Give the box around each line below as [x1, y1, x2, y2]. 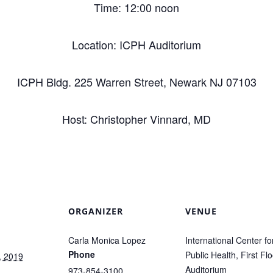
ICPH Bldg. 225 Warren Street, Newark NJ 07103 [16, 74, 257, 90]
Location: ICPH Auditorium [72, 37, 201, 52]
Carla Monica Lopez [68, 234, 146, 246]
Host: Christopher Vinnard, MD [62, 111, 211, 127]
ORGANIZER [68, 205, 123, 217]
